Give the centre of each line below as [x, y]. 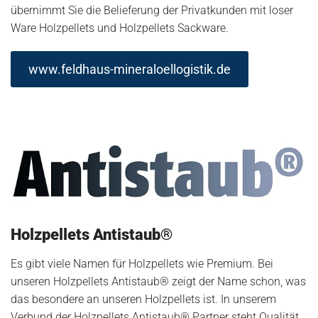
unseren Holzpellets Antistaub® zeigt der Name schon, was [158, 282]
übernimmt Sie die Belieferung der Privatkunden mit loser [152, 11]
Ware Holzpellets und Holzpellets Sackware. [120, 28]
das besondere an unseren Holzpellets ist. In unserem [143, 300]
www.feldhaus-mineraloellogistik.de [130, 70]
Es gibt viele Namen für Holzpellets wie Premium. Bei [142, 264]
